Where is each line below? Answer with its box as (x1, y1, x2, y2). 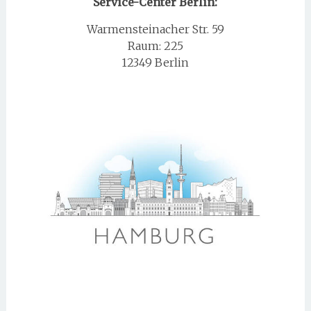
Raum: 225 (127, 39, 183, 53)
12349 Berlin (121, 56, 190, 69)
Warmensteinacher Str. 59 (86, 22, 224, 36)
